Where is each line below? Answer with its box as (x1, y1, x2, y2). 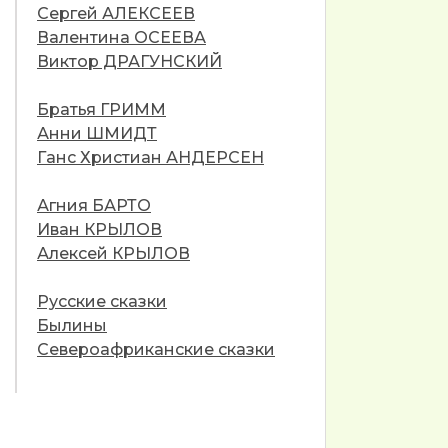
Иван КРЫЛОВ (37, 220, 162, 239)
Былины (37, 316, 107, 335)
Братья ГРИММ (37, 100, 166, 119)
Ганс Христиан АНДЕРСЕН (37, 148, 264, 167)
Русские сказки (37, 292, 167, 311)
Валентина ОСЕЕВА (37, 28, 206, 47)
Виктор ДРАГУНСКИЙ (37, 52, 222, 71)
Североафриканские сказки (37, 340, 275, 359)
